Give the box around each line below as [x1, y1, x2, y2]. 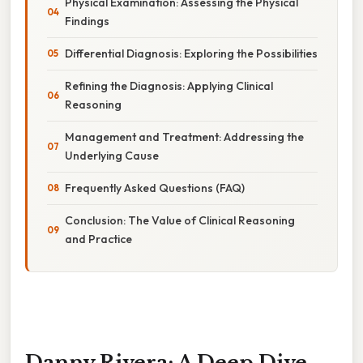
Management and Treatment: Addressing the [65, 129, 304, 144]
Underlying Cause [65, 147, 159, 163]
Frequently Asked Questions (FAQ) [65, 180, 245, 195]
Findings [65, 13, 109, 28]
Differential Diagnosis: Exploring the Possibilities [65, 45, 318, 61]
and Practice [65, 231, 132, 246]
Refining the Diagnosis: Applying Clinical [65, 78, 273, 93]
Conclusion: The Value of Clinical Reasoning [65, 212, 295, 228]
